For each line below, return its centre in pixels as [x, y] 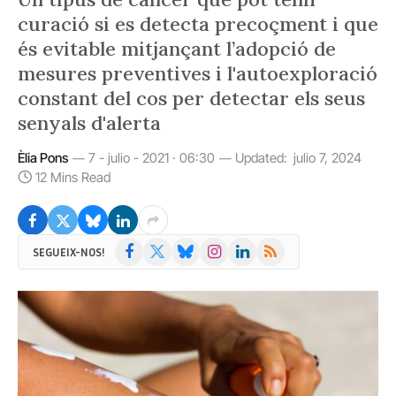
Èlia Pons [43, 158]
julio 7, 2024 [327, 158]
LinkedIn [249, 246]
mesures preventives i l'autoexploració [198, 73]
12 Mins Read [73, 177]
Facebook [139, 246]
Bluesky [191, 246]
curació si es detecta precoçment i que [198, 24]
